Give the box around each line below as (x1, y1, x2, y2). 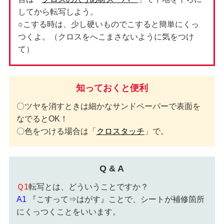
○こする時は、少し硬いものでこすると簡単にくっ (17, 20, 199, 29)
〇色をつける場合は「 (16, 127, 96, 136)
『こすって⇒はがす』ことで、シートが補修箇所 (26, 195, 204, 204)
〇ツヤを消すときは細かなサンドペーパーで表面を (16, 102, 200, 111)
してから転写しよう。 (17, 7, 98, 16)
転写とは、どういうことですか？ (28, 182, 148, 191)
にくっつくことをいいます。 (16, 207, 120, 216)
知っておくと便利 (75, 83, 148, 93)
